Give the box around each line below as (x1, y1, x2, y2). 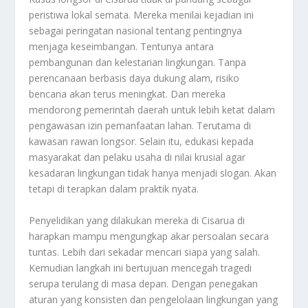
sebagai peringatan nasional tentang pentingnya (29, 24, 243, 38)
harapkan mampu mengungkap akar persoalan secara (29, 229, 269, 243)
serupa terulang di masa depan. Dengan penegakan (29, 276, 258, 290)
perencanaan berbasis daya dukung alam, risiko (29, 71, 240, 85)
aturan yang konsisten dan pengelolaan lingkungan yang (29, 292, 278, 306)
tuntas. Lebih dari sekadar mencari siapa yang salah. (29, 245, 261, 258)
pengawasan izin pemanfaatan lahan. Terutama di (29, 119, 252, 133)
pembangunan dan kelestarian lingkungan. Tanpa (29, 56, 247, 69)
